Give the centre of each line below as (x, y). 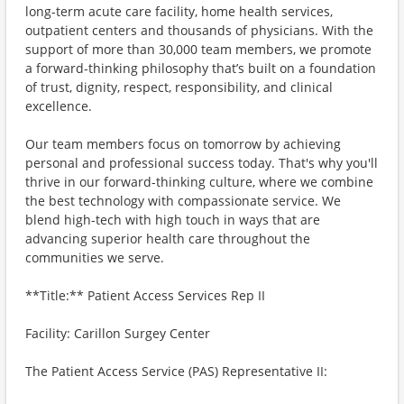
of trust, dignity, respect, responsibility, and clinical (179, 87)
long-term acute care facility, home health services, (179, 11)
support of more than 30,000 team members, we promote (198, 49)
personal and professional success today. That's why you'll (202, 163)
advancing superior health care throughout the (168, 239)
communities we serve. (95, 257)
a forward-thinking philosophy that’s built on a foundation (201, 68)
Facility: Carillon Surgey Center (118, 333)
